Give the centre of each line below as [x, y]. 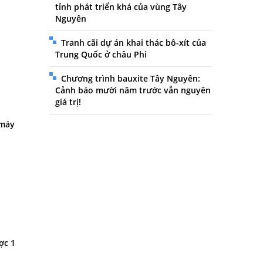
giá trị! [68, 102]
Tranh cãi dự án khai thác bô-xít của [133, 43]
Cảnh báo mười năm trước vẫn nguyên [133, 90]
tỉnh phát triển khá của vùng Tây [121, 7]
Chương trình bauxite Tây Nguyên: [130, 78]
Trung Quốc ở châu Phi [101, 54]
